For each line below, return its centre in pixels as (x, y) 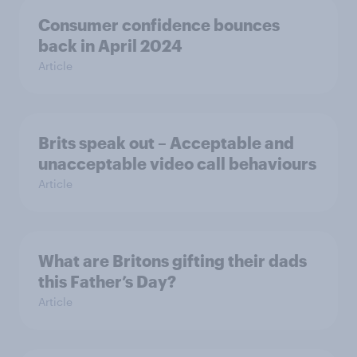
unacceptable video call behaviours (177, 163)
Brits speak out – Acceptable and (166, 142)
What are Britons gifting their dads (173, 260)
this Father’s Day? (107, 281)
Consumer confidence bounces (159, 24)
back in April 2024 (110, 45)
